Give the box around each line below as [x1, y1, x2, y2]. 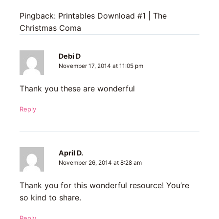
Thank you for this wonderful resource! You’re [20, 180, 189, 190]
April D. [59, 148, 83, 157]
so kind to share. [20, 192, 81, 202]
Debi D [59, 51, 81, 60]
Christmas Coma [20, 22, 81, 33]
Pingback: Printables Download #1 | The [20, 10, 167, 21]
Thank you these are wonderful [20, 83, 135, 93]
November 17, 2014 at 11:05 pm [59, 62, 143, 69]
